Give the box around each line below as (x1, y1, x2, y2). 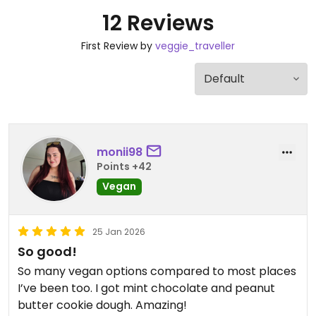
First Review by (81, 39, 155, 53)
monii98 (97, 143, 142, 160)
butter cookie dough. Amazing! (18, 297, 187, 313)
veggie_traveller (155, 39, 235, 53)
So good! (18, 243, 77, 260)
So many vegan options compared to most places (18, 263, 296, 279)
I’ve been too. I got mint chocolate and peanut (18, 280, 275, 296)
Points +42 (97, 159, 152, 174)
